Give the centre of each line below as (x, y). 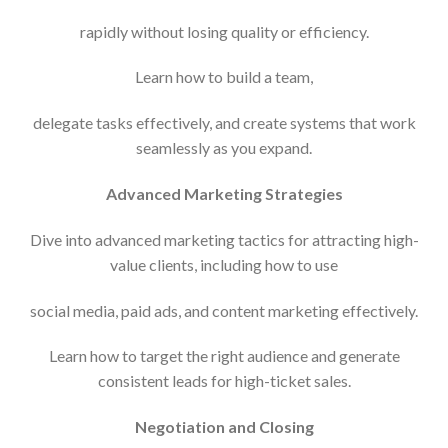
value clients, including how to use (224, 264)
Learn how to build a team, (224, 77)
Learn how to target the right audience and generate (224, 356)
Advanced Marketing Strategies (224, 193)
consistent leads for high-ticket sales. (224, 381)
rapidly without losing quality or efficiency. (224, 31)
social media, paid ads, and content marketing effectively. (224, 310)
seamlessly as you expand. (224, 148)
